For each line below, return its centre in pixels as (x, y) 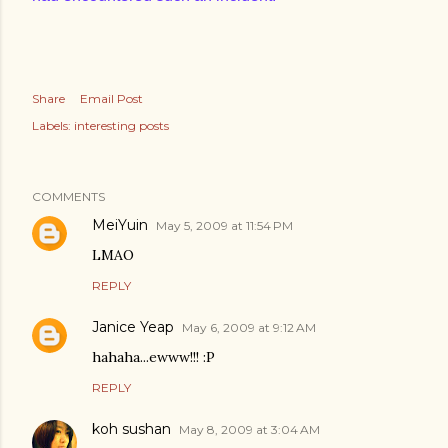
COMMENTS (68, 196)
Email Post (111, 98)
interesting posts (121, 125)
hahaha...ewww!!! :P (153, 357)
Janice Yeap (133, 327)
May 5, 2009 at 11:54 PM (224, 225)
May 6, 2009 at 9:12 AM (249, 327)
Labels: (51, 125)
